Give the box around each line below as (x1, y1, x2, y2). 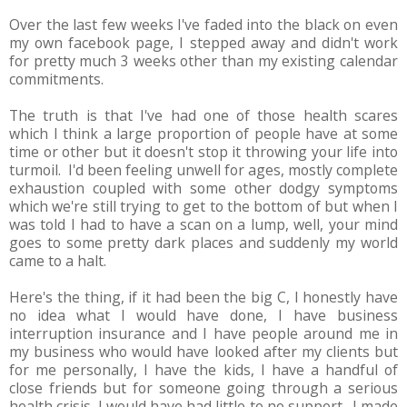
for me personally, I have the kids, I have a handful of (9, 360, 398, 381)
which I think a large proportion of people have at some (9, 124, 398, 144)
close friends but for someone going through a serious (9, 378, 398, 399)
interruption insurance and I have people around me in (9, 323, 398, 344)
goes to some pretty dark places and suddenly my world (9, 233, 398, 253)
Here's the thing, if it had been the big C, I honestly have (9, 287, 398, 308)
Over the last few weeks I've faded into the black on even (9, 15, 398, 35)
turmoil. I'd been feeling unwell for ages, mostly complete (9, 160, 398, 181)
